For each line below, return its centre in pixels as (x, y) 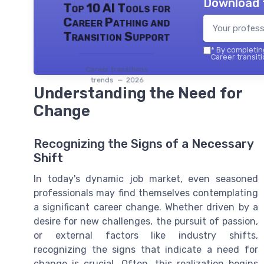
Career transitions (117, 69)
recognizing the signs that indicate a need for (146, 249)
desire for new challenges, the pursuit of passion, (146, 221)
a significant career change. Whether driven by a (146, 207)
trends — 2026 (117, 80)
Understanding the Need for (138, 93)
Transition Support (117, 37)
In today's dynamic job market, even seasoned (146, 179)
